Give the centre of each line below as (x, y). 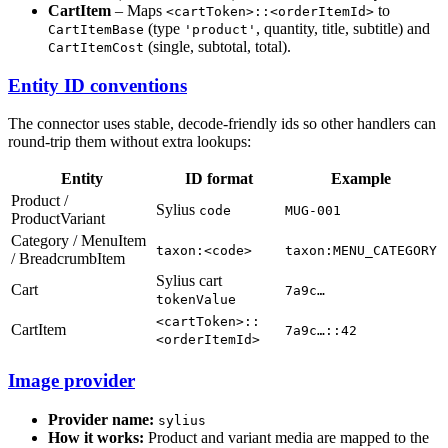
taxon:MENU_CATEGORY (361, 251)
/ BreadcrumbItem (68, 259)
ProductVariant (58, 219)
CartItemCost (96, 47)
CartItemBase (96, 29)
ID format (218, 179)
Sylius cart (189, 281)
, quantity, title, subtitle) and (343, 28)
